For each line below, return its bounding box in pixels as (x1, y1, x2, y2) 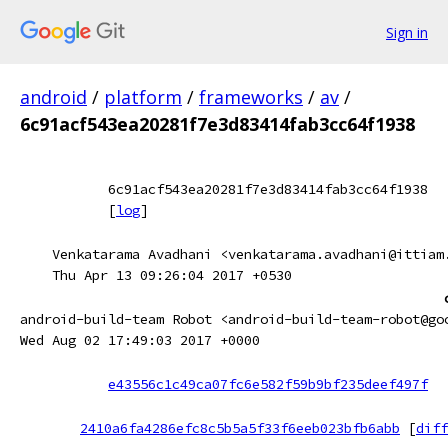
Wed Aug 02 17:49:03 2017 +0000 (20, 331, 260, 349)
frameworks (199, 85, 303, 109)
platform (104, 85, 182, 109)
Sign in (386, 22, 428, 42)
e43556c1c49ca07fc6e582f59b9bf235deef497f (108, 375, 428, 393)
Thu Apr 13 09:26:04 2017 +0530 (52, 266, 292, 284)
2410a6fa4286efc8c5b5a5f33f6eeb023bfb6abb (80, 419, 400, 437)
